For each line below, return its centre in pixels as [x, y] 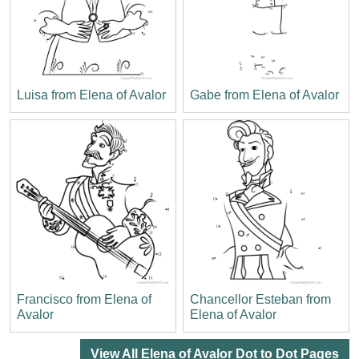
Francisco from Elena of [84, 299]
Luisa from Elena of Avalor [91, 95]
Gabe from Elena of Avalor [264, 95]
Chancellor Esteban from [260, 299]
